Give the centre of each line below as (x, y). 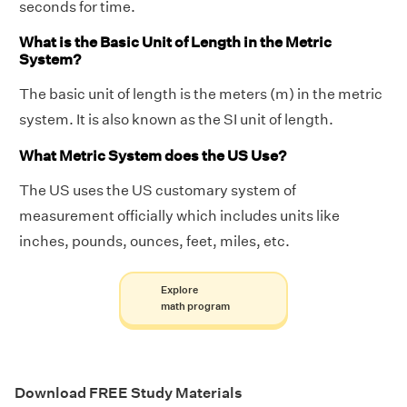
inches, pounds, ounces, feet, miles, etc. (154, 241)
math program (195, 306)
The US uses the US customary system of (158, 190)
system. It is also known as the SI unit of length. (176, 120)
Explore (179, 290)
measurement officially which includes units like (179, 215)
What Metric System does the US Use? (153, 155)
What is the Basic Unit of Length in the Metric (175, 43)
